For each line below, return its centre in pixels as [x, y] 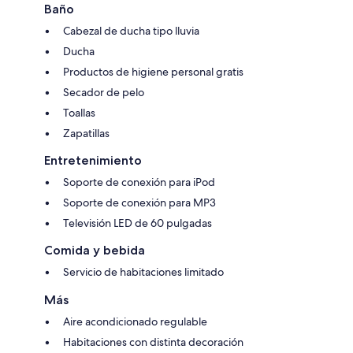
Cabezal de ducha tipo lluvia [131, 30]
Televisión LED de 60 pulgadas [137, 223]
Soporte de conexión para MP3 [139, 202]
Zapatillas [86, 133]
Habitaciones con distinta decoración [153, 342]
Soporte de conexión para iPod [139, 182]
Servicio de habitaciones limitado [143, 271]
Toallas [79, 112]
